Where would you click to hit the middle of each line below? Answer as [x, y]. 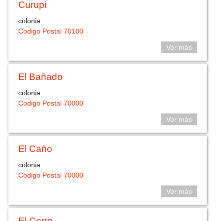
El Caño [36, 149]
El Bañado [41, 77]
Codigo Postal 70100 [51, 31]
